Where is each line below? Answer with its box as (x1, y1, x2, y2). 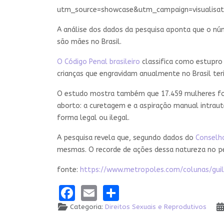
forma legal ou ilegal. (57, 113, 129, 122)
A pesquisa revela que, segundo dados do (57, 133, 195, 142)
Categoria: (68, 202, 105, 210)
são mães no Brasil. (57, 37, 121, 46)
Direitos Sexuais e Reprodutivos (105, 202, 207, 210)
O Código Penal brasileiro (57, 57, 140, 66)
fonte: (57, 165, 80, 174)
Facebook (75, 182, 145, 201)
